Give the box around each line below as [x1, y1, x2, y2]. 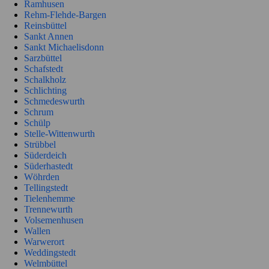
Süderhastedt [24, 161, 73, 172]
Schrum [24, 107, 53, 118]
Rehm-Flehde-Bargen [24, 10, 106, 20]
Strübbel [24, 139, 56, 150]
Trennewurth [24, 204, 73, 215]
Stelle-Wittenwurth [24, 128, 95, 139]
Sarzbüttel [24, 53, 62, 64]
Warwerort [24, 237, 64, 247]
